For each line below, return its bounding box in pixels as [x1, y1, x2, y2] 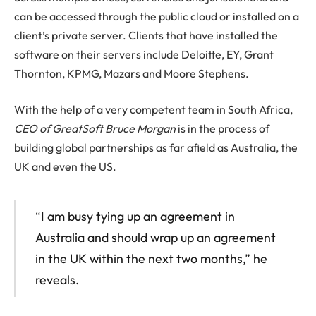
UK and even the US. [14, 159, 116, 174]
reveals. [35, 271, 79, 288]
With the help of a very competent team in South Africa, [14, 102, 293, 117]
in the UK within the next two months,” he [35, 250, 267, 267]
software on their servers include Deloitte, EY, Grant [14, 47, 274, 61]
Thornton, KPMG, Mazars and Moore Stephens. [14, 66, 249, 80]
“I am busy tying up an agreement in [35, 207, 235, 224]
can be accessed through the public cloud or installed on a [14, 8, 299, 23]
